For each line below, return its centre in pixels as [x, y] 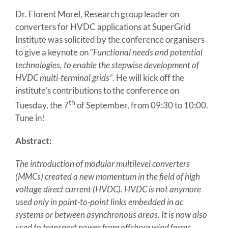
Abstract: [33, 140]
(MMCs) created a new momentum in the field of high [107, 176]
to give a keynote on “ [54, 52]
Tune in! [30, 118]
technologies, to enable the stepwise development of [107, 65]
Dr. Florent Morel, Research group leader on [97, 14]
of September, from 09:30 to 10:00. [141, 105]
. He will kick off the [148, 78]
